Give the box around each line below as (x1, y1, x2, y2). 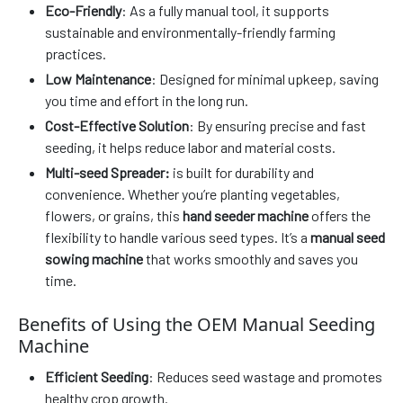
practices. (45, 44, 106, 62)
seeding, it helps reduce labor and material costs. (45, 138, 336, 156)
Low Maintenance (45, 69, 151, 87)
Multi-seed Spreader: (45, 163, 170, 181)
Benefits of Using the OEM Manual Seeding (18, 312, 375, 337)
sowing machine (45, 249, 143, 267)
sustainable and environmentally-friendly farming (45, 22, 336, 40)
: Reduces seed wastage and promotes (148, 368, 382, 386)
